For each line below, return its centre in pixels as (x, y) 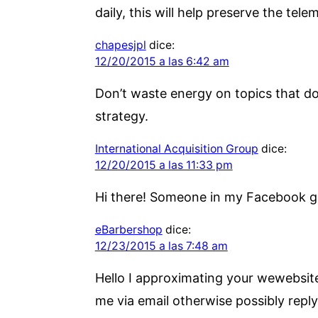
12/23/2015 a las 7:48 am (161, 246)
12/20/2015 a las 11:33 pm (164, 165)
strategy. (121, 116)
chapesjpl (120, 45)
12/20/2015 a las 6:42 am (162, 61)
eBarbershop (128, 229)
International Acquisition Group (176, 148)
